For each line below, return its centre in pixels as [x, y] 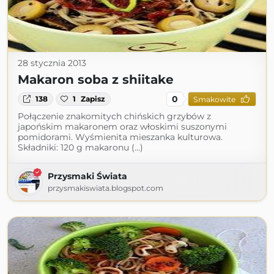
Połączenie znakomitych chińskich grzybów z [114, 116]
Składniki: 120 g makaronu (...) [80, 147]
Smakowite [214, 99]
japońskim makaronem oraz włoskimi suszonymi [122, 127]
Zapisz [93, 99]
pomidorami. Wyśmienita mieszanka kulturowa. [120, 137]
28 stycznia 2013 [52, 63]
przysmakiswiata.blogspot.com [106, 188]
